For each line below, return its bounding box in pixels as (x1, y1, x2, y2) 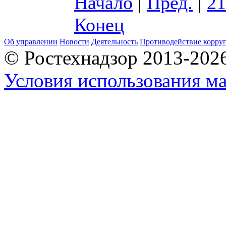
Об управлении (4, 37, 58, 46)
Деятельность (91, 37, 138, 46)
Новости (60, 37, 89, 46)
